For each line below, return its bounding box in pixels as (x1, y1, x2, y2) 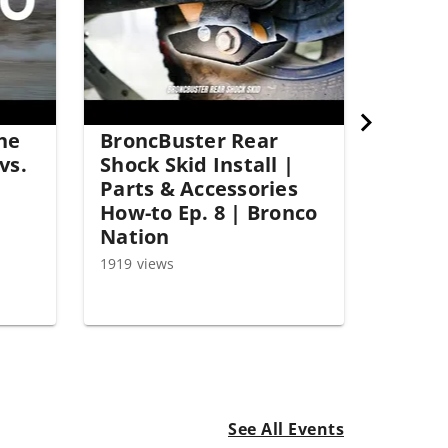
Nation (100, 223, 170, 250)
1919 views (100, 254, 174, 273)
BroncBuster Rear (100, 127, 278, 154)
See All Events (228, 418, 344, 440)
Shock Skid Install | (100, 151, 294, 178)
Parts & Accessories (100, 175, 298, 202)
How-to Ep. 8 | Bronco (100, 199, 318, 226)
